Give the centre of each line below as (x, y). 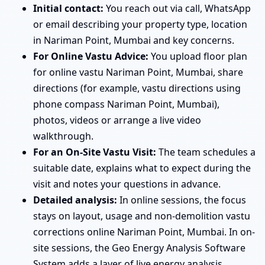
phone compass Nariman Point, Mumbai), (126, 104)
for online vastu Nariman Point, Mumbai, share (138, 72)
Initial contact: (68, 8)
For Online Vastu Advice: (91, 56)
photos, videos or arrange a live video (117, 120)
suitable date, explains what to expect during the (142, 168)
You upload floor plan (198, 56)
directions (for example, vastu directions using (137, 88)
